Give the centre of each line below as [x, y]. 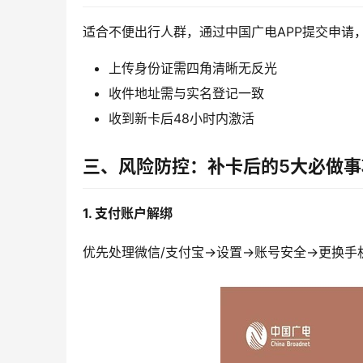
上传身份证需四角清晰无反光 [193, 68]
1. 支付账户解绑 [128, 214]
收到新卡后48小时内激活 [181, 119]
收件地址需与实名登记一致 [186, 94]
